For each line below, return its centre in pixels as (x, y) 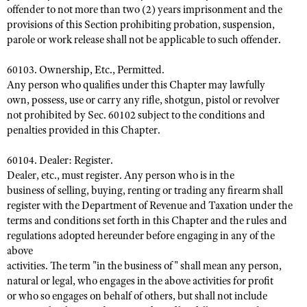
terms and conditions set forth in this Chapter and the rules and (147, 221)
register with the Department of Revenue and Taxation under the (150, 206)
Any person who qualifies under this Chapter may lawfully (136, 85)
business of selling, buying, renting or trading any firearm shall (145, 191)
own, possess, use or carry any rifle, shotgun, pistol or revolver (143, 100)
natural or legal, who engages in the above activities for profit (140, 281)
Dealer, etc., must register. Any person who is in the (121, 175)
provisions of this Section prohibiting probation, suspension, (141, 25)
